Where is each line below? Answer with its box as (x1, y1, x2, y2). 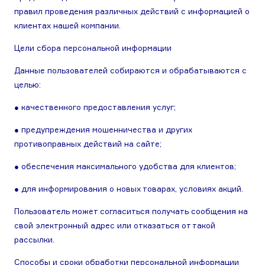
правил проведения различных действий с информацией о (14, 7, 250, 16)
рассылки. (14, 235, 54, 244)
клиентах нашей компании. (14, 21, 121, 30)
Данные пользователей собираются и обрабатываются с (14, 66, 247, 75)
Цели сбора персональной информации (14, 43, 172, 53)
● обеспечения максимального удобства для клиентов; (14, 161, 236, 171)
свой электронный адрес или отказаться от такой (14, 221, 215, 230)
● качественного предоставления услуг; (14, 102, 176, 112)
